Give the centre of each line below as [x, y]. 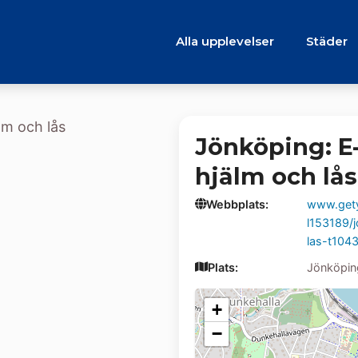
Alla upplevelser [225, 42]
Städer [327, 42]
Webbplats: [237, 204]
